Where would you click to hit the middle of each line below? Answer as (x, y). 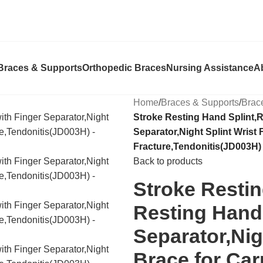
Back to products (168, 161)
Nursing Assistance (210, 68)
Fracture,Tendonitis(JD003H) (197, 146)
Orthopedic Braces (124, 68)
